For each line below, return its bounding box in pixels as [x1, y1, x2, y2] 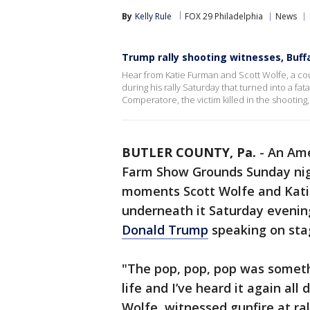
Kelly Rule [135, 10, 172, 22]
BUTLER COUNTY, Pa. [122, 144, 256, 161]
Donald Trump [122, 221, 208, 238]
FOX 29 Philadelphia [185, 10, 263, 22]
